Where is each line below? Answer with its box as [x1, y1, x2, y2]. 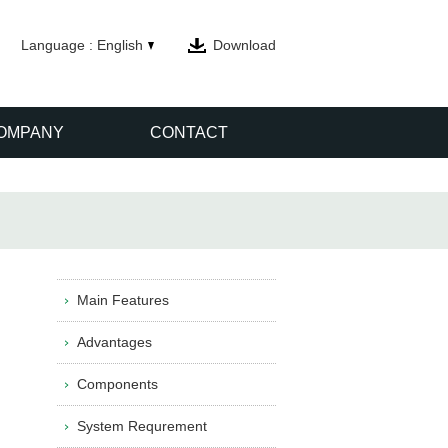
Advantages [76, 334, 152, 351]
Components [76, 376, 158, 393]
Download [213, 37, 276, 53]
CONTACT [150, 124, 228, 142]
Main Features [76, 292, 169, 309]
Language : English [21, 37, 143, 53]
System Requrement [76, 418, 207, 435]
